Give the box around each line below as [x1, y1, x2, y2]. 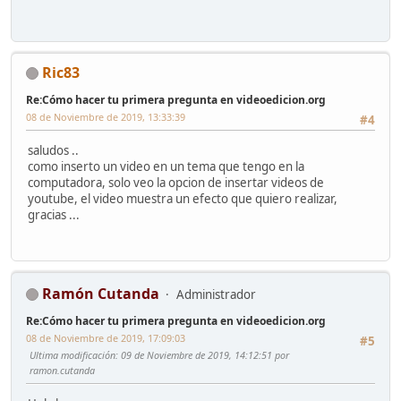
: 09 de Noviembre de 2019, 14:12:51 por [115, 347, 289, 362]
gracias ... [28, 207, 80, 224]
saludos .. [28, 142, 79, 159]
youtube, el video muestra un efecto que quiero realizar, [28, 191, 337, 208]
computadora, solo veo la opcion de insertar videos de [28, 175, 324, 192]
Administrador [176, 286, 256, 303]
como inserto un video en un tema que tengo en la [28, 158, 304, 175]
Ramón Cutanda [42, 283, 159, 303]
